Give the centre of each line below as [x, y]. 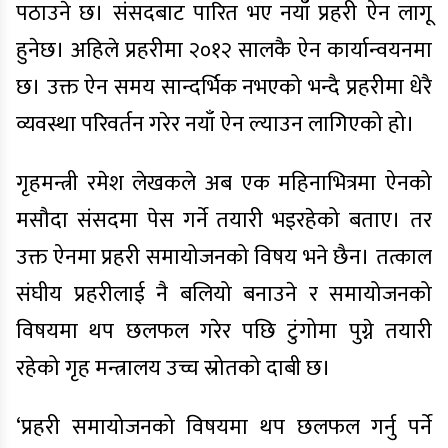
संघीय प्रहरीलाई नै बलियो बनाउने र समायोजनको [224, 294]
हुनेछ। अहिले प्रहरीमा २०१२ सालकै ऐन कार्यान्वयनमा [224, 50]
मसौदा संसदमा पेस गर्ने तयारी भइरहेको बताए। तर [224, 220]
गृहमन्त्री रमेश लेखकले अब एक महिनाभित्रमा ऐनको [224, 183]
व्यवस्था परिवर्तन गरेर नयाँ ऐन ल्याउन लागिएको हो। [215, 124]
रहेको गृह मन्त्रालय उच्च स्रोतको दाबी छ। [173, 368]
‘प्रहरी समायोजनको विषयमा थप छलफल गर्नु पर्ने [224, 427]
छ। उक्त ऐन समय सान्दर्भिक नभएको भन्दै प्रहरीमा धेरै [224, 87]
